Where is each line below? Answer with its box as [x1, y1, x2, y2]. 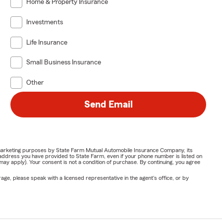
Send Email [84, 100, 133, 110]
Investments [26, 19, 63, 26]
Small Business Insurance [26, 59, 102, 66]
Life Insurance [26, 39, 68, 46]
